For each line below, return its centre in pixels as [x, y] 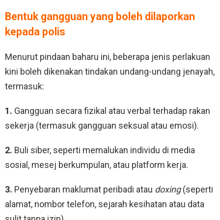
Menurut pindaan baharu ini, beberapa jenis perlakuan [108, 56]
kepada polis [35, 31]
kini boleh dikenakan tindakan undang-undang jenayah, [110, 71]
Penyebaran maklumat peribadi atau [83, 189]
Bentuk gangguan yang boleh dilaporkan [100, 16]
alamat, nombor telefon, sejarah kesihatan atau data [105, 204]
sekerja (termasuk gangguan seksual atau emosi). [102, 125]
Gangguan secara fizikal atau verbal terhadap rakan [111, 110]
